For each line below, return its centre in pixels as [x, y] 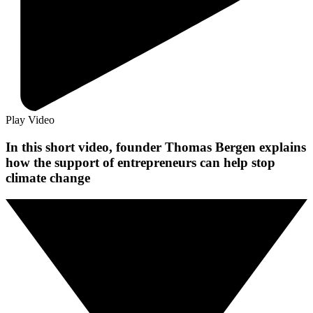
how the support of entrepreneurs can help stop [140, 162]
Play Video [30, 120]
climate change [48, 177]
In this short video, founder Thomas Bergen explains [156, 147]
